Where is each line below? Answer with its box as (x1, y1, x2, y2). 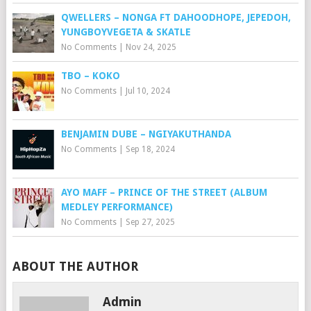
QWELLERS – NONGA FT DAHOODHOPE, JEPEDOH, (60, 11, 291, 23)
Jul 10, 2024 (125, 85, 170, 96)
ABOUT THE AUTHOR (12, 258, 138, 274)
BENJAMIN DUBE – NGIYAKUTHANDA (60, 128, 231, 140)
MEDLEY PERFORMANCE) (60, 201, 173, 212)
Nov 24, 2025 (125, 42, 176, 52)
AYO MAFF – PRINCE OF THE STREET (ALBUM (60, 186, 267, 198)
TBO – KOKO (60, 69, 120, 81)
